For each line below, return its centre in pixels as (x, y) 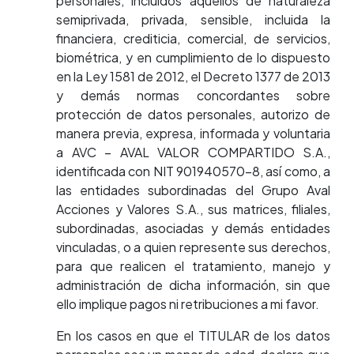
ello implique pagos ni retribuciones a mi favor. (188, 304)
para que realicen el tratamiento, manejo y (193, 266)
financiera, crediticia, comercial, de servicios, (193, 38)
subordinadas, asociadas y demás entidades (193, 228)
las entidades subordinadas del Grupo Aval (193, 190)
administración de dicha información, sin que (193, 285)
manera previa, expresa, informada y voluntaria (193, 133)
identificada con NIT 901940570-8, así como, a (193, 171)
